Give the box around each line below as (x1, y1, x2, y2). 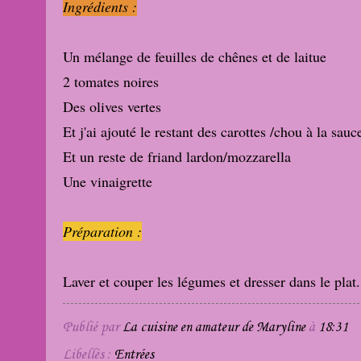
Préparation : (63, 222, 142, 242)
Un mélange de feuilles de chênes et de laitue (63, 47, 326, 67)
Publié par (63, 318, 122, 336)
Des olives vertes (63, 97, 161, 117)
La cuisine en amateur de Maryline (122, 318, 305, 336)
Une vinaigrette (63, 172, 152, 192)
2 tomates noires (63, 72, 159, 92)
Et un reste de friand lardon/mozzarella (63, 147, 291, 167)
